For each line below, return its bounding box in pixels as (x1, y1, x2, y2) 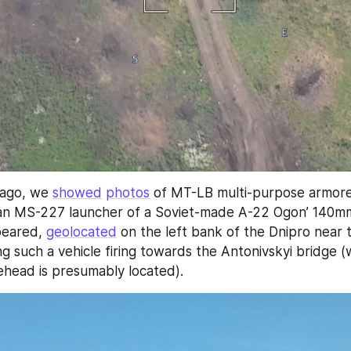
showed (52, 185, 102, 201)
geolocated (46, 224, 117, 240)
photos (106, 185, 150, 201)
